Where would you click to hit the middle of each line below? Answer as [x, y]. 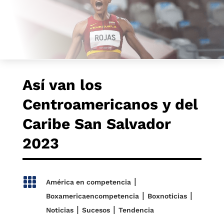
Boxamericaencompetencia [92, 196]
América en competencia [88, 182]
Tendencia [136, 210]
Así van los [62, 85]
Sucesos [96, 210]
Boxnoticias [167, 196]
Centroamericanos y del [110, 104]
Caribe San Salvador [96, 124]
